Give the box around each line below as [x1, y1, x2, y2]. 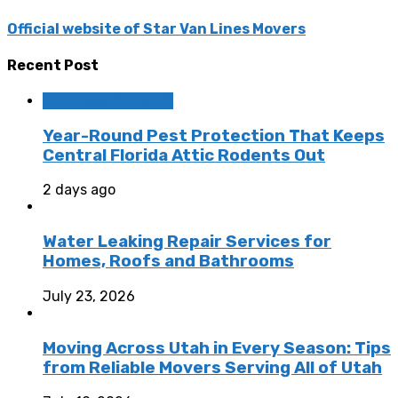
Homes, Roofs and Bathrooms [43, 251, 294, 272]
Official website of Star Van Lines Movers [7, 20, 306, 38]
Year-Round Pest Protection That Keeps [43, 125, 385, 146]
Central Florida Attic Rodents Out [43, 145, 325, 165]
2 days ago [43, 181, 115, 199]
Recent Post [7, 56, 99, 74]
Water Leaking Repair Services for [43, 232, 331, 252]
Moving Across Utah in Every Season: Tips [43, 338, 391, 358]
